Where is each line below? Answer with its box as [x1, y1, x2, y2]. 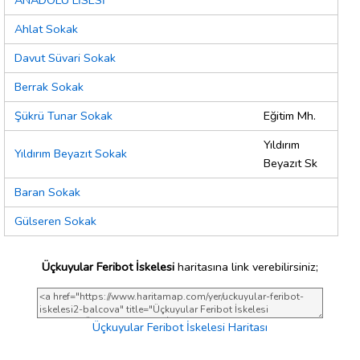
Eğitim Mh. [264, 108, 316, 125]
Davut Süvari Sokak [14, 50, 116, 67]
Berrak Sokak [14, 79, 84, 96]
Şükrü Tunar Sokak [14, 108, 112, 125]
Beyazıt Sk [264, 155, 317, 172]
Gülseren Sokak [14, 213, 96, 230]
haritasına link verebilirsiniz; [174, 258, 318, 275]
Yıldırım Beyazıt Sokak [14, 145, 127, 162]
